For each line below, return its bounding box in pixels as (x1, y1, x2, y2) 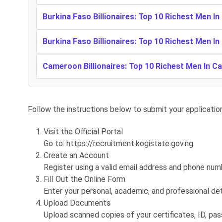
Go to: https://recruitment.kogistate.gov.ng (44, 139, 193, 149)
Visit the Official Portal (44, 127, 123, 137)
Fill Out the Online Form (44, 174, 125, 184)
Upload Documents (44, 198, 111, 208)
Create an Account (44, 151, 109, 161)
